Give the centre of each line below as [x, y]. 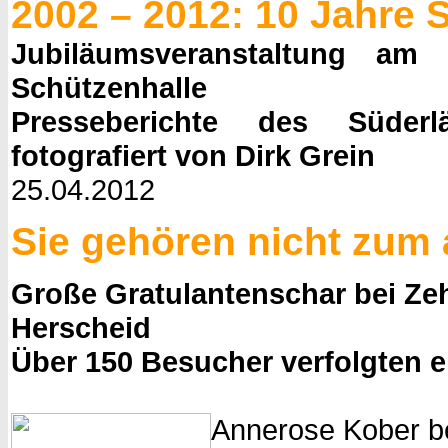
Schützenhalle [109, 87]
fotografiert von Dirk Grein [193, 155]
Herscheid [81, 327]
